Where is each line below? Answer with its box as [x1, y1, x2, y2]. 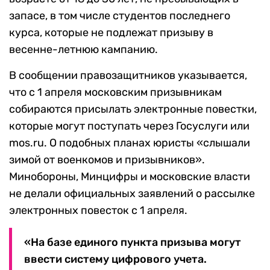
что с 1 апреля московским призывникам [9, 86, 222, 99]
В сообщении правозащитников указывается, [9, 69, 247, 83]
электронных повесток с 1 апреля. [9, 204, 187, 218]
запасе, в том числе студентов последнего [9, 9, 230, 23]
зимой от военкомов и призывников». [9, 153, 205, 167]
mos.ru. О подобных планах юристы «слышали [9, 136, 250, 150]
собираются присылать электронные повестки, [9, 102, 257, 116]
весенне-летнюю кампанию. [9, 43, 158, 57]
